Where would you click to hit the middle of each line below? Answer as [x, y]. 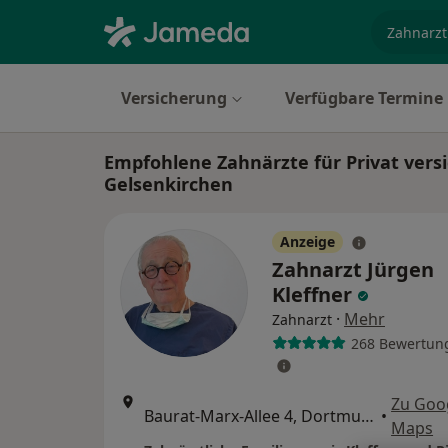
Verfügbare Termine [364, 98]
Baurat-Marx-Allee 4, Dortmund [367, 416]
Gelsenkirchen [168, 184]
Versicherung [174, 98]
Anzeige [307, 241]
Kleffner [314, 294]
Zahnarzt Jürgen [353, 269]
